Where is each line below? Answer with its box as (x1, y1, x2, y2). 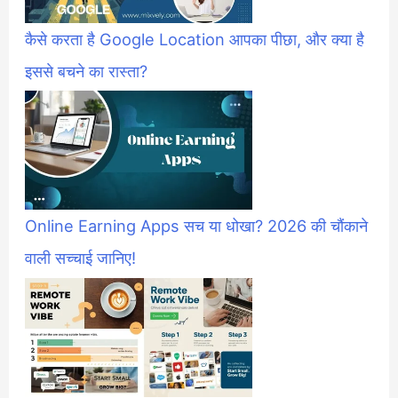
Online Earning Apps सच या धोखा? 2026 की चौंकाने (25, 216, 369, 236)
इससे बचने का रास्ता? (25, 60, 148, 81)
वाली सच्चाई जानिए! (25, 248, 137, 268)
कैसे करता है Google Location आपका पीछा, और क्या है (25, 28, 365, 49)
